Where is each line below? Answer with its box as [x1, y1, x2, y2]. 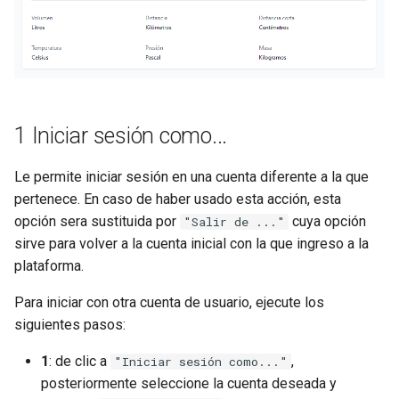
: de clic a [49, 353, 110, 370]
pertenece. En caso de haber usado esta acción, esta [14, 191, 341, 208]
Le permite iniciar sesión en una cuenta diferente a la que [14, 168, 369, 186]
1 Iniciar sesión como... [14, 123, 227, 150]
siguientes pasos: [14, 316, 126, 334]
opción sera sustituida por [14, 213, 180, 231]
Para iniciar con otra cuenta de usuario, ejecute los [14, 294, 324, 312]
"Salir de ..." [183, 214, 285, 231]
